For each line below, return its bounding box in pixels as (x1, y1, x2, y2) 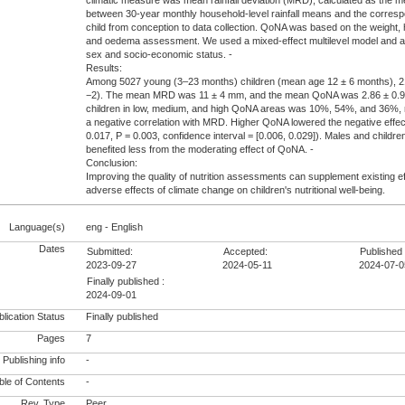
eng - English (86, 221, 144, 232)
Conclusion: (86, 157, 138, 169)
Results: (86, 62, 123, 74)
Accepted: (223, 245, 268, 257)
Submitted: (87, 245, 134, 257)
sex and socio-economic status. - (86, 49, 233, 61)
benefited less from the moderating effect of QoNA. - (86, 144, 315, 155)
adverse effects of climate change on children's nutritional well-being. (86, 184, 386, 196)
